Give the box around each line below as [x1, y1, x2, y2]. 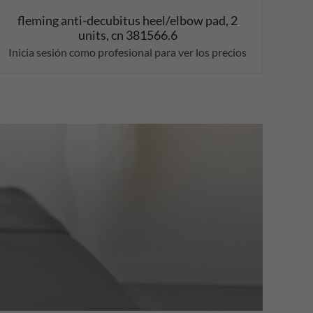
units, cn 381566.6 [78, 27, 177, 43]
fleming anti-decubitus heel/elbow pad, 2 [17, 13, 238, 29]
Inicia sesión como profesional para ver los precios [8, 45, 247, 59]
